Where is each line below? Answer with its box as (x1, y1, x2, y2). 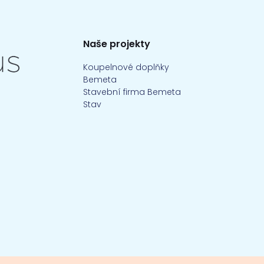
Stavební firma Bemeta (83, 86, 181, 98)
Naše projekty (83, 37, 150, 51)
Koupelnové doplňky (83, 61, 169, 73)
